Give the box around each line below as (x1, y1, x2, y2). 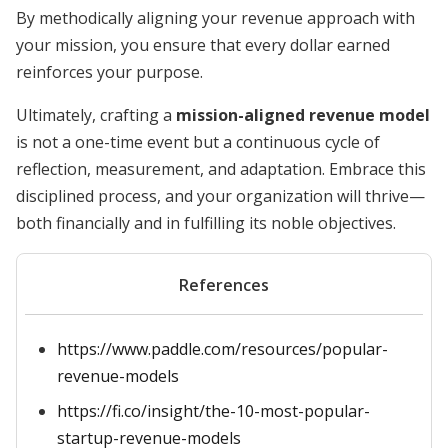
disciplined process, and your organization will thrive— (16, 185, 425, 207)
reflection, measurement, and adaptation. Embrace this (16, 158, 426, 180)
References (179, 274, 269, 296)
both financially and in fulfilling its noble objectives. (16, 212, 396, 234)
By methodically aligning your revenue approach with (16, 7, 415, 29)
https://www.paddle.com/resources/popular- (57, 338, 388, 360)
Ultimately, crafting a (16, 104, 176, 126)
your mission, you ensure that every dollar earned (16, 34, 390, 56)
